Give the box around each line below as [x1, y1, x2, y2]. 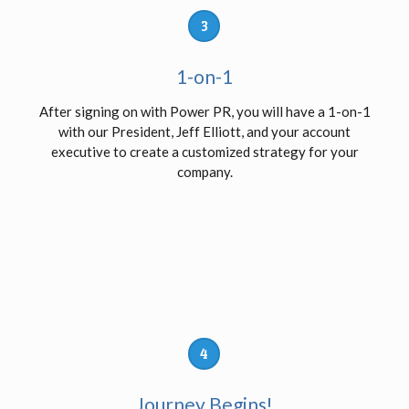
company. [176, 163, 233, 181]
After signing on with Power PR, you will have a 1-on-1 [38, 103, 371, 121]
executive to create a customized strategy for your [50, 143, 359, 161]
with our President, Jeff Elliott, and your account [58, 123, 351, 141]
